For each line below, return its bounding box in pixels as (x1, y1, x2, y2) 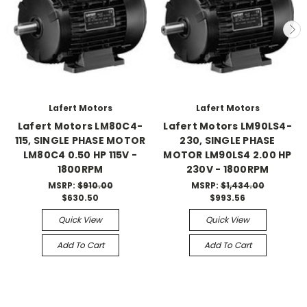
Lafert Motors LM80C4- (17, 119, 143, 133)
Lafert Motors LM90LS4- (163, 119, 292, 133)
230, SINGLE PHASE (180, 134, 275, 147)
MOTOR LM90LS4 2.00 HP (163, 148, 292, 162)
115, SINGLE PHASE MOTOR (14, 134, 146, 147)
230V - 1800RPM (186, 162, 269, 176)
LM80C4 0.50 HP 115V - (23, 148, 138, 162)
